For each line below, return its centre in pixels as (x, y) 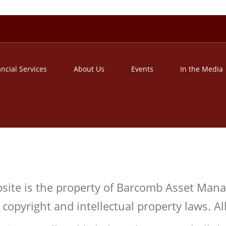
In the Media (202, 69)
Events (143, 69)
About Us (89, 69)
